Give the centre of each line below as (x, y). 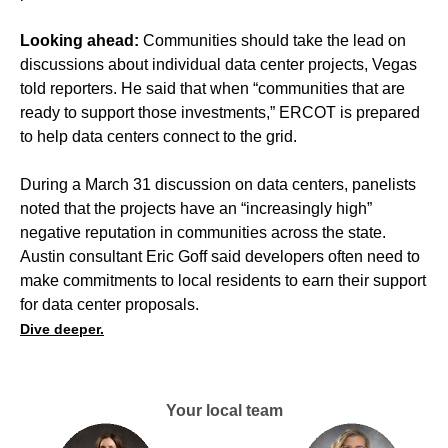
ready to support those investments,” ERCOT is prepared (220, 112)
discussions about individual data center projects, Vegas (218, 64)
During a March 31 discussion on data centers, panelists (218, 184)
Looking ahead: (79, 40)
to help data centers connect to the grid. (158, 136)
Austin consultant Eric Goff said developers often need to (220, 256)
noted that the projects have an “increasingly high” (196, 208)
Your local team (224, 410)
